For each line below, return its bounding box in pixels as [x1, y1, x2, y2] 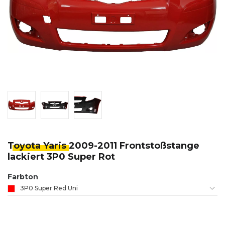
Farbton [8, 172, 38, 182]
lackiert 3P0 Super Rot [8, 151, 115, 163]
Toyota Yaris [8, 140, 69, 152]
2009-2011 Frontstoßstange [69, 140, 199, 152]
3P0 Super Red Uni [20, 184, 78, 192]
